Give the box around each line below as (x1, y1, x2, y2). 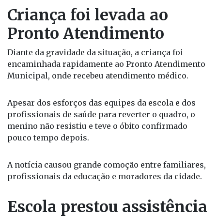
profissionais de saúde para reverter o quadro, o (7, 155, 195, 166)
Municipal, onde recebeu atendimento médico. (7, 117, 188, 127)
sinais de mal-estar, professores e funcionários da (7, 2, 204, 13)
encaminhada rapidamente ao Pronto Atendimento (7, 105, 205, 115)
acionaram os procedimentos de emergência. (7, 26, 184, 36)
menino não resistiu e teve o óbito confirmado (7, 167, 187, 177)
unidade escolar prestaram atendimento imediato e (7, 14, 208, 24)
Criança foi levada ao (7, 51, 168, 71)
